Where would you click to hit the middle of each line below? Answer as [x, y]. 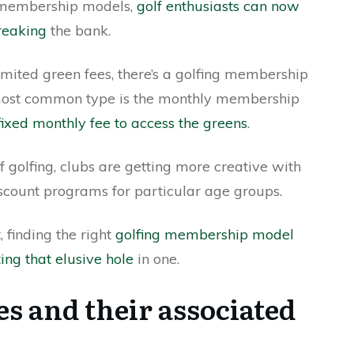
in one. [156, 259]
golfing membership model [205, 234]
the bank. [79, 30]
